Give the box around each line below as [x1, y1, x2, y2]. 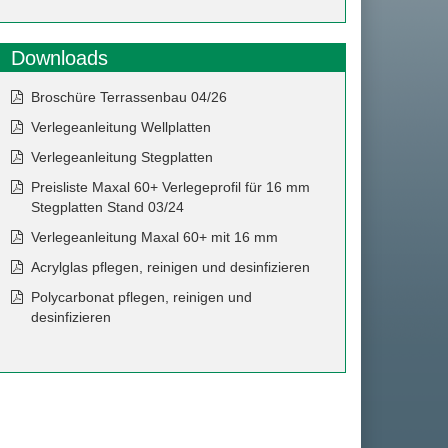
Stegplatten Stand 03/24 [31, 199, 184, 216]
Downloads [11, 47, 108, 70]
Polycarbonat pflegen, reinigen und [31, 289, 252, 306]
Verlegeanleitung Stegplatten [31, 149, 213, 166]
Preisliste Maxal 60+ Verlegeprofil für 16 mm [31, 179, 310, 196]
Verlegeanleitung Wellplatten [31, 119, 211, 136]
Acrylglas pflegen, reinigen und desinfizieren [31, 259, 310, 276]
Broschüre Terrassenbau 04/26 [31, 89, 227, 106]
